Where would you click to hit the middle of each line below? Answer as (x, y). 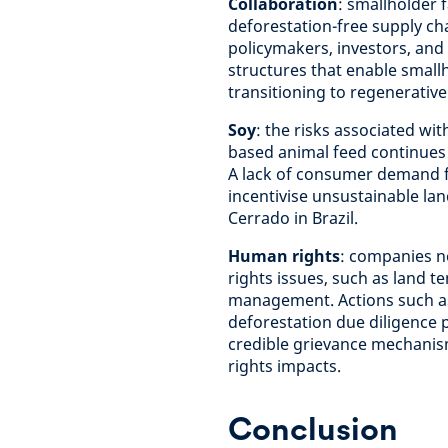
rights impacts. (284, 366)
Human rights (284, 256)
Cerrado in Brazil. (293, 218)
